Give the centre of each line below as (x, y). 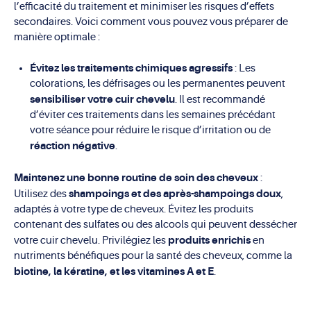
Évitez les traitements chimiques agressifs (131, 68)
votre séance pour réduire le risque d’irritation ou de (150, 131)
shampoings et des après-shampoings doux (175, 193)
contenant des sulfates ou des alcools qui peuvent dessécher (155, 224)
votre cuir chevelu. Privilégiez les (91, 240)
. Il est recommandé (220, 100)
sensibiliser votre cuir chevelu (102, 100)
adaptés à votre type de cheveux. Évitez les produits (134, 209)
